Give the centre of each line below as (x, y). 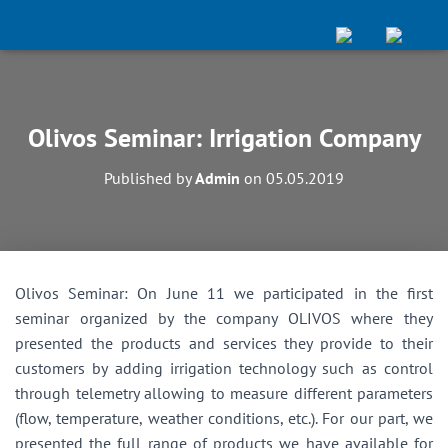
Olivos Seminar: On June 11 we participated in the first (224, 293)
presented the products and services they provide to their (224, 343)
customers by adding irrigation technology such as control (224, 368)
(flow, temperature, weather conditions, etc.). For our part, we (224, 418)
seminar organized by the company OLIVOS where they (224, 318)
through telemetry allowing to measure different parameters (224, 393)
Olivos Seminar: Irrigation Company (224, 137)
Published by (149, 178)
